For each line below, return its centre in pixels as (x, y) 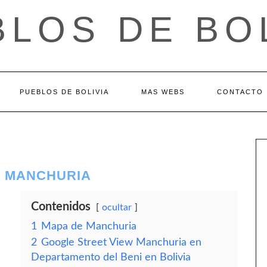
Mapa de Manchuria (89, 226)
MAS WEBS (163, 92)
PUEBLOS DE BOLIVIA (64, 92)
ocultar (117, 207)
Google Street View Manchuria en (121, 242)
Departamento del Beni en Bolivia (111, 257)
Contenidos (61, 207)
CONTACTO (240, 92)
